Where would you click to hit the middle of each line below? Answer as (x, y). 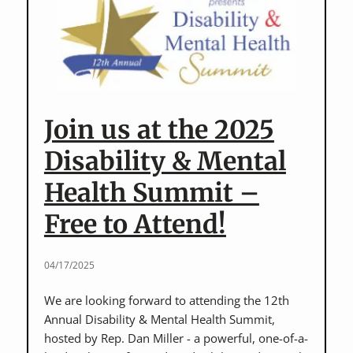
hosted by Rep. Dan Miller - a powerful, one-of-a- (176, 338)
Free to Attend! (135, 225)
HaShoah (110, 78)
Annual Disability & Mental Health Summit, (159, 319)
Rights (102, 21)
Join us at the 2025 (159, 130)
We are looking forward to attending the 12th (166, 300)
